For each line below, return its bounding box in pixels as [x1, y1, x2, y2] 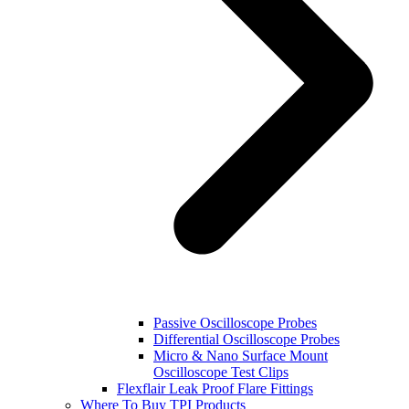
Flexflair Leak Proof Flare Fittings [117, 380, 313, 396]
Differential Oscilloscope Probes [153, 330, 340, 347]
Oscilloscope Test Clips [153, 363, 288, 380]
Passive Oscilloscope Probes [153, 314, 317, 330]
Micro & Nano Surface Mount [153, 347, 328, 363]
